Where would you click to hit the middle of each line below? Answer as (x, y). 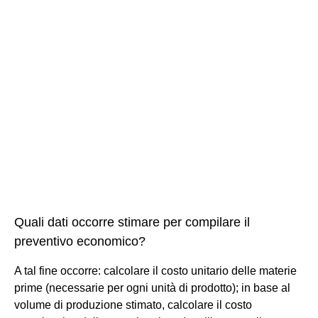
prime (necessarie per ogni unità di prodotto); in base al (152, 287)
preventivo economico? (80, 241)
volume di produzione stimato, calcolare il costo (133, 305)
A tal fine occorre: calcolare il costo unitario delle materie (155, 270)
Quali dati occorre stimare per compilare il (132, 222)
